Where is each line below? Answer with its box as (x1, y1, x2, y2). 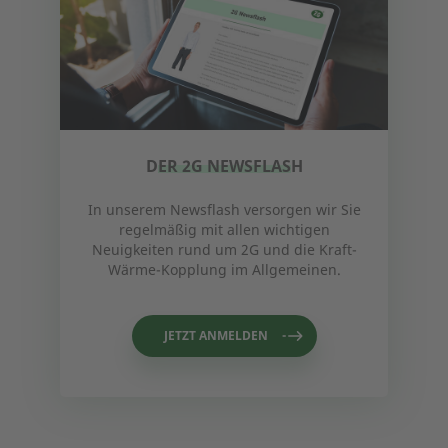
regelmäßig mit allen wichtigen (118, 220, 330, 239)
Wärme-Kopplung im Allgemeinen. (107, 260, 341, 279)
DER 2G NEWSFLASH (145, 155, 303, 177)
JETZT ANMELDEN (163, 327, 268, 344)
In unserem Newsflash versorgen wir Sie (87, 200, 361, 219)
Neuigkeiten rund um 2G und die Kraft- (91, 240, 357, 259)
